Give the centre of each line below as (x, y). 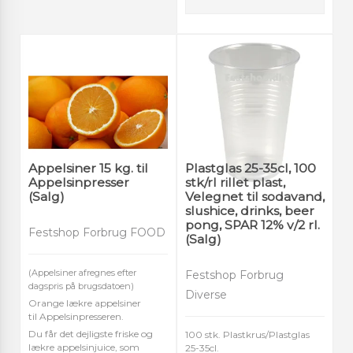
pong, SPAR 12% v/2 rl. (253, 225)
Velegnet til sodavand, (255, 197)
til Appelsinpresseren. (76, 316)
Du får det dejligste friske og (91, 333)
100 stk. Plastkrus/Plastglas (247, 334)
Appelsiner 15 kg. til (88, 169)
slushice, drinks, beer (250, 211)
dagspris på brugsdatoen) (81, 286)
